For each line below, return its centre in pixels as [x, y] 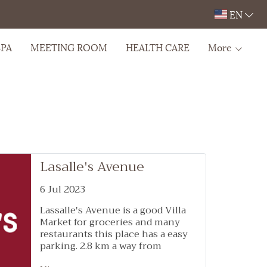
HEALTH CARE [158, 47]
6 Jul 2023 [63, 190]
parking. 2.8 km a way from [101, 246]
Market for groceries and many [110, 222]
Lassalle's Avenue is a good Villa [113, 210]
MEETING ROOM [69, 47]
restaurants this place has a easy [114, 234]
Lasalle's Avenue [92, 167]
